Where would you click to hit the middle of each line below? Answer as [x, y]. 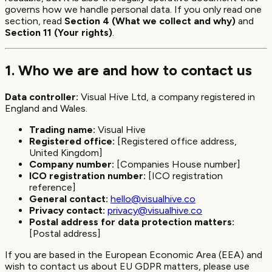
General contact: [69, 199]
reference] [53, 187]
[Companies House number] [177, 164]
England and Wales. [46, 108]
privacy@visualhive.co [155, 210]
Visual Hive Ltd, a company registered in [167, 97]
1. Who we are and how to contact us [128, 70]
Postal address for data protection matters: [132, 222]
